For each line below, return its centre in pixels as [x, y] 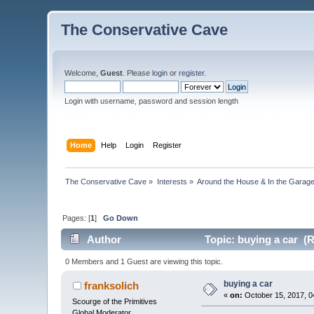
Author [104, 240]
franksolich [111, 285]
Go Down [121, 218]
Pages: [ [77, 218]
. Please [138, 73]
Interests [172, 181]
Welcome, [83, 73]
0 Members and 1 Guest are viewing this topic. [144, 261]
